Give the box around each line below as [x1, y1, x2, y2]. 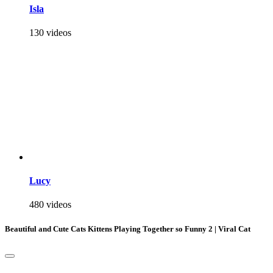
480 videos [29, 199, 71, 210]
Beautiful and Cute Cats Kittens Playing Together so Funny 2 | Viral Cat [5, 224, 250, 233]
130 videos [29, 27, 71, 38]
